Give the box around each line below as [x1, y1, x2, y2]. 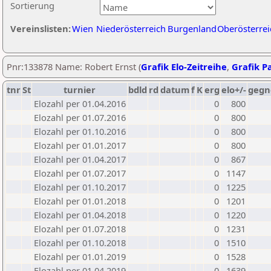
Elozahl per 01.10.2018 [34, 237, 126, 249]
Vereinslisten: [10, 22, 71, 34]
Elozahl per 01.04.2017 [34, 153, 126, 165]
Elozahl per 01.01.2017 [34, 139, 126, 151]
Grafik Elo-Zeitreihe [141, 60, 227, 73]
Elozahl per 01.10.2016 [34, 125, 126, 137]
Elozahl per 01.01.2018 [34, 195, 126, 207]
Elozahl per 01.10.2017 [34, 181, 126, 193]
